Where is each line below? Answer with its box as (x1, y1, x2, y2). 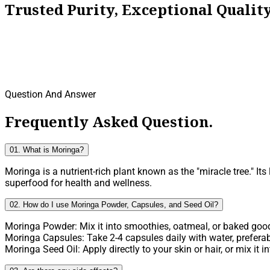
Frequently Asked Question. (5, 111, 213, 132)
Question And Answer (5, 88, 96, 100)
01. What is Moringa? (10, 145, 84, 155)
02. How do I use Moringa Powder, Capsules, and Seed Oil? (10, 200, 218, 210)
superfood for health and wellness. (5, 177, 152, 189)
